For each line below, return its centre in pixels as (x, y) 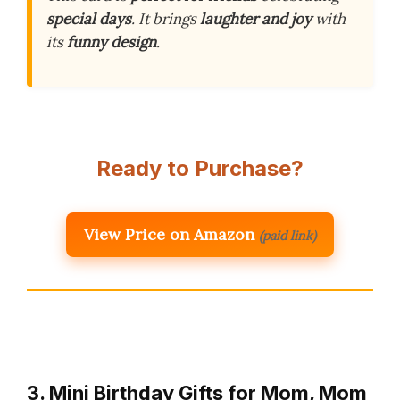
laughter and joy (256, 19)
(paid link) (287, 236)
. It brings (166, 19)
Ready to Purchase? (200, 169)
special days (89, 19)
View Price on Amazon (169, 235)
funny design (112, 42)
